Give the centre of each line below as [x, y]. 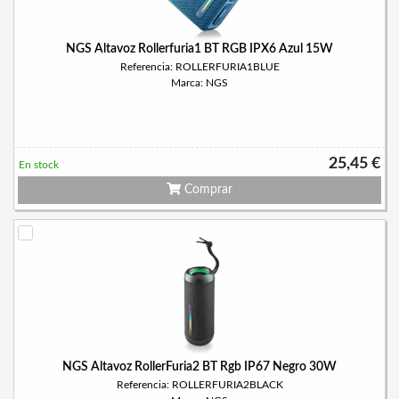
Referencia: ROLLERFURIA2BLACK [199, 385]
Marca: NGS [199, 83]
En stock [39, 165]
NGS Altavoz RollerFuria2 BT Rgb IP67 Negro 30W [199, 367]
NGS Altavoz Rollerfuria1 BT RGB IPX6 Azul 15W [199, 49]
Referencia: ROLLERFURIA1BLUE [199, 67]
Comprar [207, 190]
